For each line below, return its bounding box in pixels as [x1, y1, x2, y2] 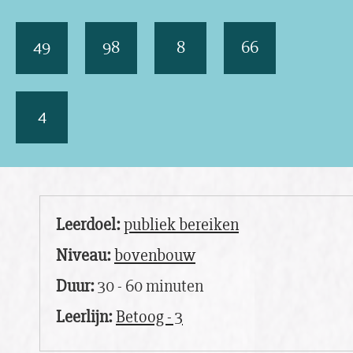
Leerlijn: [56, 307, 113, 328]
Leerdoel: [56, 214, 121, 236]
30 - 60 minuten [95, 276, 203, 297]
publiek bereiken [124, 214, 239, 236]
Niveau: [56, 245, 111, 266]
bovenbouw [114, 245, 195, 266]
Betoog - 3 [116, 307, 183, 328]
